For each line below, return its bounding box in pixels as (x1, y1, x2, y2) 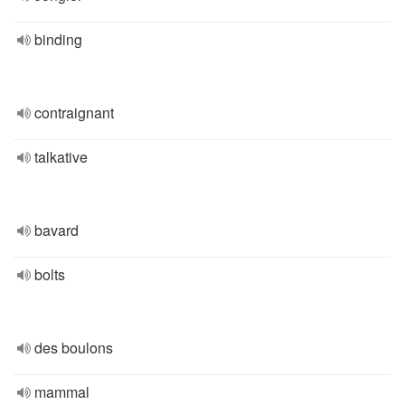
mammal (34, 381, 89, 402)
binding (34, 29, 82, 50)
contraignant (34, 102, 114, 123)
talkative (34, 146, 88, 167)
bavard (34, 220, 79, 240)
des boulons (34, 337, 113, 358)
